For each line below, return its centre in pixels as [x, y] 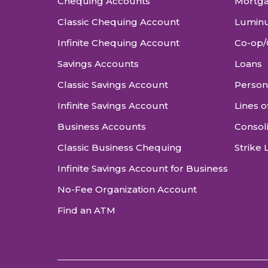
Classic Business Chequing [120, 147]
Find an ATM [86, 210]
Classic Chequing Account [118, 22]
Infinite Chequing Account [118, 42]
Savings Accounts [98, 63]
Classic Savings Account [113, 84]
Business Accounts [102, 126]
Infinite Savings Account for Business [143, 168]
